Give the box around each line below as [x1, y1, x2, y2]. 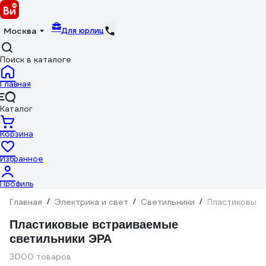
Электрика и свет [55, 197, 128, 207]
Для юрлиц [61, 25, 104, 36]
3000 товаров [9, 251, 71, 262]
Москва [4, 26, 36, 36]
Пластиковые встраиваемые [9, 218, 178, 231]
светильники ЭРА [9, 232, 112, 245]
